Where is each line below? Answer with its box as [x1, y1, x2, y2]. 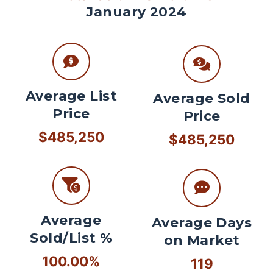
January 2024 [86, 3, 187, 20]
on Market [163, 232, 240, 249]
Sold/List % [30, 229, 113, 246]
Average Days [151, 214, 252, 231]
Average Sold [153, 90, 250, 107]
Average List [25, 88, 118, 105]
